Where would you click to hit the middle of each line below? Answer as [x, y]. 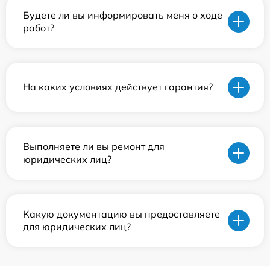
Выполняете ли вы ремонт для [94, 146]
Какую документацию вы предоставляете [121, 214]
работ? [39, 27]
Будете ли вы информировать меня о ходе [123, 15]
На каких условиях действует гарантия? [118, 87]
